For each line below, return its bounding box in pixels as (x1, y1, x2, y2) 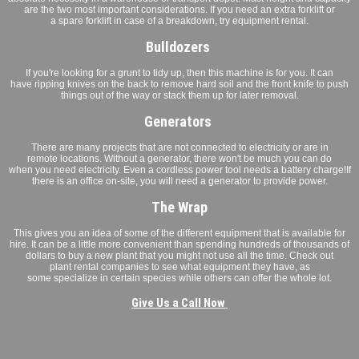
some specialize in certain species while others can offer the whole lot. (27, 272, 332, 284)
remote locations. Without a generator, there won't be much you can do (27, 152, 332, 164)
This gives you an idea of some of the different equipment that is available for (14, 227, 345, 239)
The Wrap (151, 198, 208, 216)
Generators (144, 112, 215, 130)
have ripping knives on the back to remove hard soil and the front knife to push (10, 78, 349, 90)
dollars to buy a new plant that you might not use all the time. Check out (26, 249, 333, 261)
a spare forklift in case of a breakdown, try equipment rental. (50, 14, 309, 26)
